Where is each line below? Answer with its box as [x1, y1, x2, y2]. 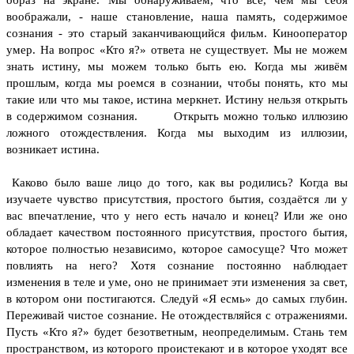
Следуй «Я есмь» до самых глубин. [160, 292, 348, 305]
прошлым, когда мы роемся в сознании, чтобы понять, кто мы [6, 76, 348, 89]
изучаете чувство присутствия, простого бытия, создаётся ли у [6, 192, 348, 205]
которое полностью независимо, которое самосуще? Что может [6, 242, 348, 255]
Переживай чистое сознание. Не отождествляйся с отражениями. [6, 308, 348, 322]
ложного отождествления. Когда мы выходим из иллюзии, [6, 126, 348, 139]
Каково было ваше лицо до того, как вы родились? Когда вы [6, 175, 348, 189]
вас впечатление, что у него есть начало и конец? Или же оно [6, 209, 348, 222]
